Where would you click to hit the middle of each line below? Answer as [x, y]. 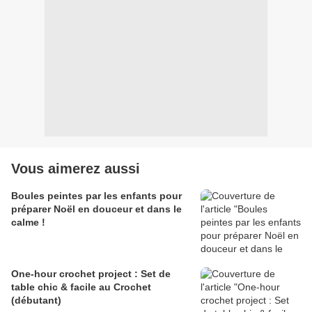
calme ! [28, 223]
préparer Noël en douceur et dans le [96, 209]
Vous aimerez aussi [76, 169]
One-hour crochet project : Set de [91, 274]
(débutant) [36, 301]
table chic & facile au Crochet [81, 287]
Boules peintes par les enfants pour [96, 196]
